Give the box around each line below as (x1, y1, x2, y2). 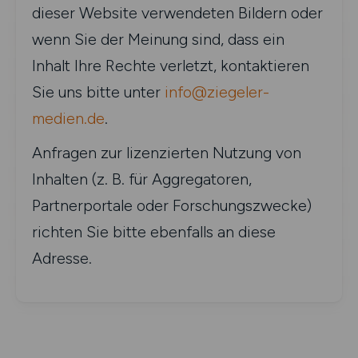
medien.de (32, 109, 105, 128)
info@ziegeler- (165, 82, 269, 101)
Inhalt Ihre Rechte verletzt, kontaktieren (32, 56, 309, 75)
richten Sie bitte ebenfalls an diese (32, 222, 276, 241)
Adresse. (32, 249, 92, 268)
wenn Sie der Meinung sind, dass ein (32, 30, 284, 49)
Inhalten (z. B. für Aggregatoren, (32, 169, 252, 189)
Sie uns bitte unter (32, 82, 165, 101)
